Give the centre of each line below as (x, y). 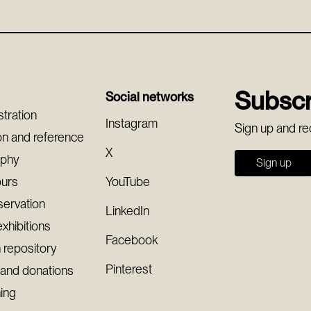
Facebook (131, 240)
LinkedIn (127, 211)
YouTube (127, 182)
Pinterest (128, 269)
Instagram (131, 123)
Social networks (149, 97)
